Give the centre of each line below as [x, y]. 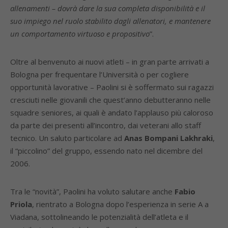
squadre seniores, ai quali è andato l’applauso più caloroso [112, 112]
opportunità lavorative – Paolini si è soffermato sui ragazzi [112, 87]
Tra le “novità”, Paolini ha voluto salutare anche [92, 191]
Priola [21, 204]
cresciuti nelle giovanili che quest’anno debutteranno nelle [110, 100]
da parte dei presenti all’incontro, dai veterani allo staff [106, 125]
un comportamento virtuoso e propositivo [80, 34]
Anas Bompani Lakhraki [168, 138]
